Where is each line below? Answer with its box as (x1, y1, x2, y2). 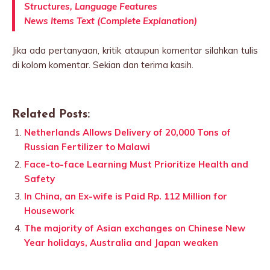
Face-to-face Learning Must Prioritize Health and (24, 158, 248, 170)
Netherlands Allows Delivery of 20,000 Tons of (24, 126, 231, 138)
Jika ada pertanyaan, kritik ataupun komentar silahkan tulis (12, 44, 258, 56)
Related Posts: (12, 108, 90, 121)
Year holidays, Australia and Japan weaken (24, 236, 218, 248)
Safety (24, 172, 55, 184)
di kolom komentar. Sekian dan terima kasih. (12, 58, 193, 71)
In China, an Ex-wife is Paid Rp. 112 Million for (24, 190, 227, 202)
